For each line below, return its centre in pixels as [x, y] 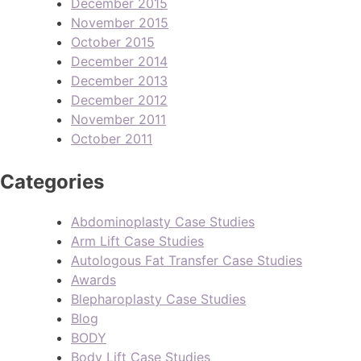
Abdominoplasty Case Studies [163, 222]
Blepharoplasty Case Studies [158, 299]
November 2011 [118, 119]
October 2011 [112, 138]
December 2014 [119, 61]
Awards [93, 280]
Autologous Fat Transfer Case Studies [187, 261]
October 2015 [113, 41]
